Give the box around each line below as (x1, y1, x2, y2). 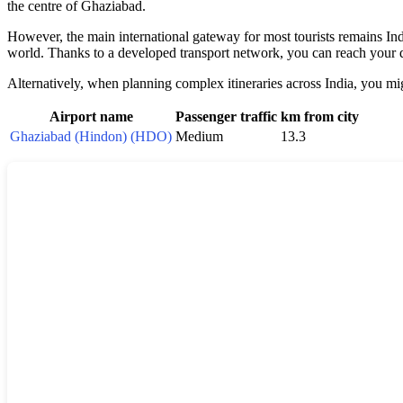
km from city (281, 108, 359, 124)
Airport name (49, 108, 133, 124)
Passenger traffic (175, 108, 277, 124)
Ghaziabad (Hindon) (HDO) (10, 128, 172, 144)
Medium (175, 128, 223, 144)
